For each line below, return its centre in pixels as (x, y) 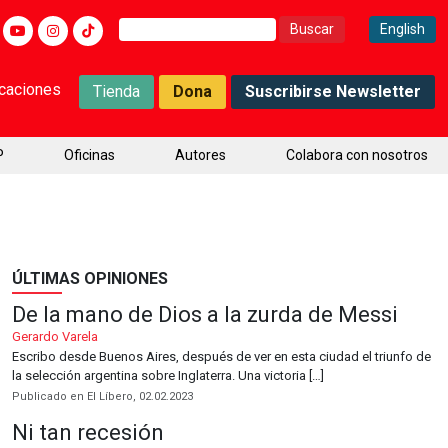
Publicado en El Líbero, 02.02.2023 (102, 396)
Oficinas (89, 155)
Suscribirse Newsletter (333, 91)
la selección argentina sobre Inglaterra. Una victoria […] (168, 375)
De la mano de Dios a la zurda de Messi (205, 314)
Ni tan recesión (88, 432)
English (402, 29)
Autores (200, 155)
